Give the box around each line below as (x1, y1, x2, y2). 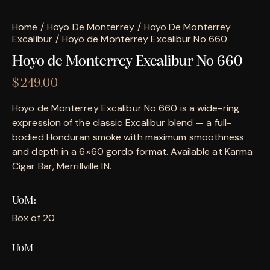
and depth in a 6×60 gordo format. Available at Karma (12, 145, 253, 158)
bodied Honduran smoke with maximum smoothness (12, 130, 245, 143)
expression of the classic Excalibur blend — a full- (12, 116, 232, 129)
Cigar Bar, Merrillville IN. (12, 159, 111, 172)
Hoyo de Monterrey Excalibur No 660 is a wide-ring (12, 101, 239, 115)
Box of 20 (12, 211, 55, 224)
